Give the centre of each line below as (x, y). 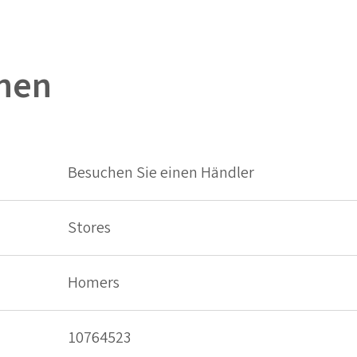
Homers (94, 283)
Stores (89, 228)
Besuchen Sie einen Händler (161, 173)
